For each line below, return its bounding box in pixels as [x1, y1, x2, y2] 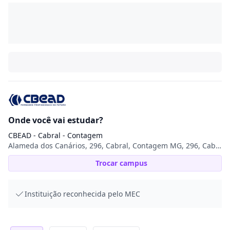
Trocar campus [95, 158, 147, 168]
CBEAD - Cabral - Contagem [8, 130, 103, 140]
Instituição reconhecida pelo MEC [25, 189, 140, 199]
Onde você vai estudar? [8, 114, 103, 126]
